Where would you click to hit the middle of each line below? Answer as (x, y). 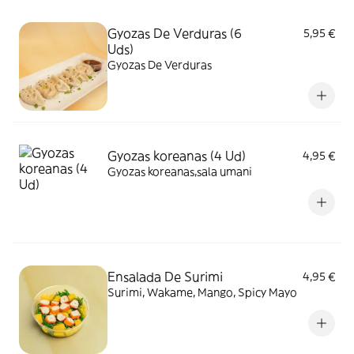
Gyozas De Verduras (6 (175, 33)
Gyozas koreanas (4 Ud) (177, 156)
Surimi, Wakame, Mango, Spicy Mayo (202, 292)
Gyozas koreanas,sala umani (180, 171)
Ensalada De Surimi (165, 277)
